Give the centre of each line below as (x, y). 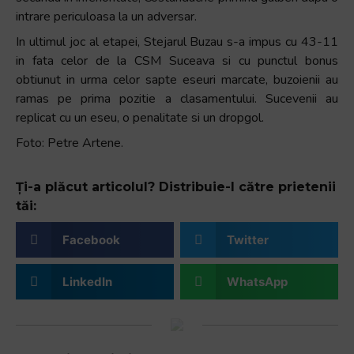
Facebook (91, 239)
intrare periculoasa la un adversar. (106, 17)
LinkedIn (87, 281)
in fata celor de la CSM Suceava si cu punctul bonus (177, 61)
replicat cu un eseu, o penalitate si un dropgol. (140, 118)
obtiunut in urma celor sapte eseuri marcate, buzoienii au (177, 80)
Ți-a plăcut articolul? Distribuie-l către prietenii (176, 187)
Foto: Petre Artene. (70, 143)
